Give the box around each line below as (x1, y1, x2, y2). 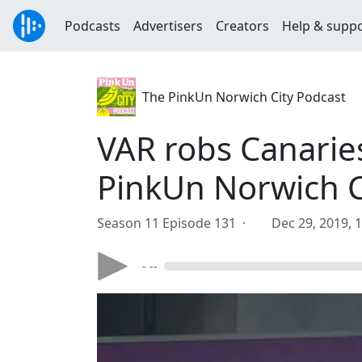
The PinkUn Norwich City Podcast (142, 88, 346, 106)
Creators (216, 17, 269, 35)
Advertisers (133, 17, 203, 35)
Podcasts (65, 17, 120, 35)
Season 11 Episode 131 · (97, 214, 252, 232)
